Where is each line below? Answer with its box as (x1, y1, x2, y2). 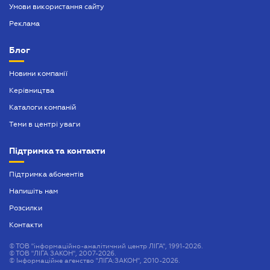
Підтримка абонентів (9, 170, 84, 179)
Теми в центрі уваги (9, 120, 80, 129)
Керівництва (9, 86, 54, 95)
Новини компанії (9, 69, 67, 78)
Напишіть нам (9, 187, 58, 196)
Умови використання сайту (9, 2, 104, 11)
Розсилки (9, 204, 42, 213)
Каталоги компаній (9, 103, 76, 112)
